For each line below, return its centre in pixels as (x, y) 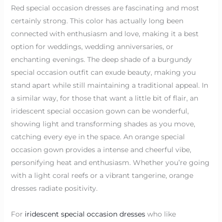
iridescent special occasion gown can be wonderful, (100, 111)
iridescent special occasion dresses (85, 214)
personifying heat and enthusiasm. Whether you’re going (110, 162)
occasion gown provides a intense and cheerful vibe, (101, 149)
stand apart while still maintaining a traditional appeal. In (109, 85)
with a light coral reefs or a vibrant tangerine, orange (102, 175)
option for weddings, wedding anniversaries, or (92, 46)
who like (160, 214)
